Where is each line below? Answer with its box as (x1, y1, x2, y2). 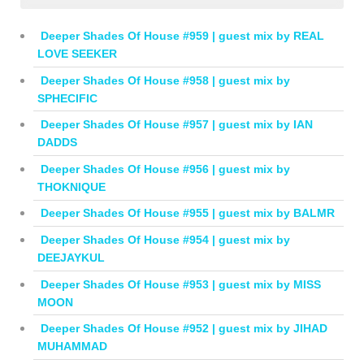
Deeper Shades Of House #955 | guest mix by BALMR (40, 206, 335, 220)
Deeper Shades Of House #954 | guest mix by (40, 232, 290, 246)
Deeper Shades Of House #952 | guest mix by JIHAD (40, 322, 327, 336)
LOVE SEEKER (37, 47, 117, 60)
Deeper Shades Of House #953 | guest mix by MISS (40, 277, 321, 291)
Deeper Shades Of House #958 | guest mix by (40, 73, 290, 87)
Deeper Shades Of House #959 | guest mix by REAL (40, 29, 324, 42)
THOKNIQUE (37, 180, 106, 193)
